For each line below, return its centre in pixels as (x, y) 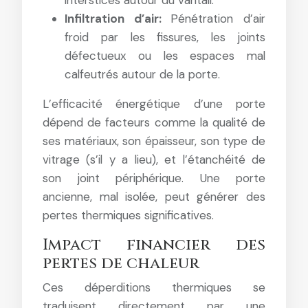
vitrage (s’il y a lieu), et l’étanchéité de (154, 159)
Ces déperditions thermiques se (154, 287)
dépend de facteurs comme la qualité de (154, 122)
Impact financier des (154, 245)
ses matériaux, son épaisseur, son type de (154, 141)
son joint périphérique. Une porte (154, 178)
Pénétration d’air (218, 18)
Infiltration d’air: (118, 18)
